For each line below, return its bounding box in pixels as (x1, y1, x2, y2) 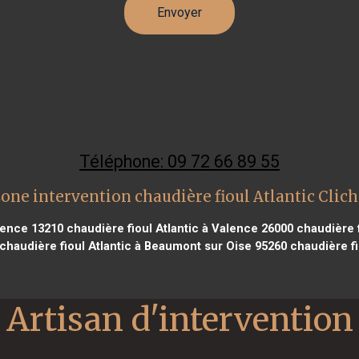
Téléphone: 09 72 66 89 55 (79, 151, 280, 171)
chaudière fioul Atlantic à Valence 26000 (63, 220, 293, 236)
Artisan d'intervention (6, 298, 353, 340)
